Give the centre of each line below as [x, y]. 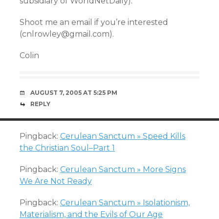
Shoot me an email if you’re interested [94, 22]
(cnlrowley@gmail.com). [67, 34]
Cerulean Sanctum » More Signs [123, 169]
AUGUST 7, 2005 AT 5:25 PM [74, 93]
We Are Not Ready [56, 181]
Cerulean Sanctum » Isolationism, [125, 203]
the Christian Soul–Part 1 [67, 148]
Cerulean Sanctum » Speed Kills [123, 136]
